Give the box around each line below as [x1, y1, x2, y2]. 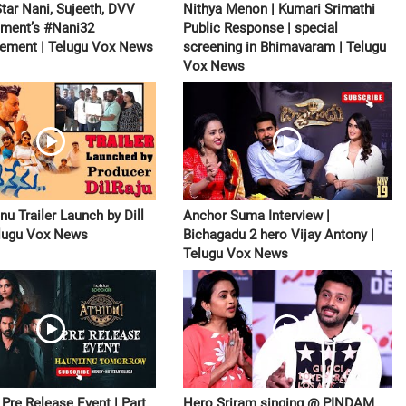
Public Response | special [182, 20, 338, 37]
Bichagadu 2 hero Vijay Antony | [182, 227, 374, 244]
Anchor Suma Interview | [182, 208, 330, 225]
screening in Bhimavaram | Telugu [182, 39, 386, 56]
